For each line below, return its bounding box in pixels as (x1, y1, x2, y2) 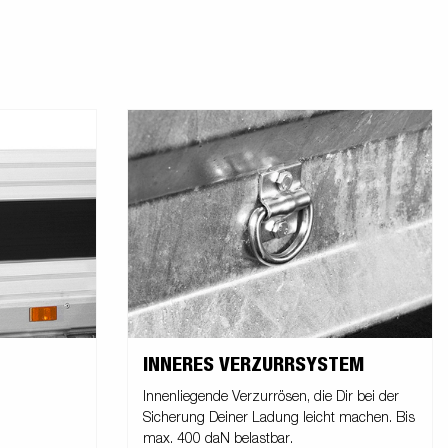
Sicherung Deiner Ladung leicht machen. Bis (143, 410, 415, 425)
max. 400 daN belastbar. (143, 431, 293, 446)
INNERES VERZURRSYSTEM (143, 354, 364, 375)
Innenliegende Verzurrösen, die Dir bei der (143, 389, 399, 404)
